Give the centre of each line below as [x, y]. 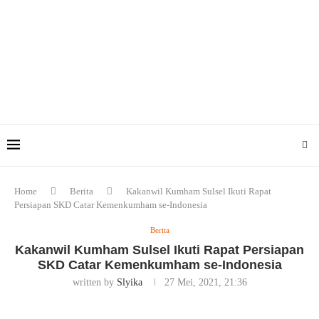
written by [94, 283]
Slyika [129, 283]
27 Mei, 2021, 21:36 [205, 283]
